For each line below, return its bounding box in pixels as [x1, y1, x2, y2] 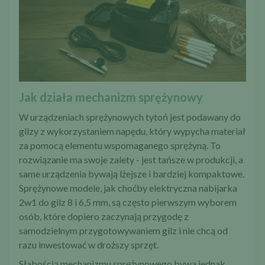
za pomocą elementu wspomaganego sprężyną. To [19, 139, 221, 151]
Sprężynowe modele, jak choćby [19, 182, 149, 193]
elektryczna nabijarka [149, 182, 237, 193]
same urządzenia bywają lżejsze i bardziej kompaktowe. [19, 167, 244, 179]
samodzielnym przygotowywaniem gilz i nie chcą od [19, 224, 228, 236]
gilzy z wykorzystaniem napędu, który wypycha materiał [19, 125, 245, 137]
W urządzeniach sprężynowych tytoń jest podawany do [19, 111, 241, 122]
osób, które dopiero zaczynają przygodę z [19, 210, 189, 222]
